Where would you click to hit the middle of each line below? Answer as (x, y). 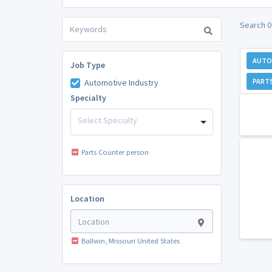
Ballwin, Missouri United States (130, 241)
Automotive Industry (121, 82)
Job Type (87, 65)
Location (87, 199)
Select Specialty (107, 120)
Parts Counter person (115, 152)
